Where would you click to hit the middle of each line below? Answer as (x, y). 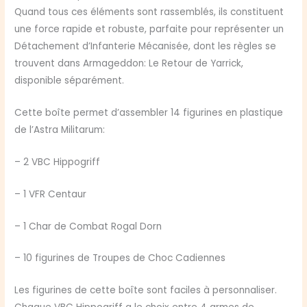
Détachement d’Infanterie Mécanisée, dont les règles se (146, 47)
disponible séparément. (70, 81)
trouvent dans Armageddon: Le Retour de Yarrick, (129, 64)
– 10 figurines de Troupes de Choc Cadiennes (120, 258)
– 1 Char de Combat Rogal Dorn (88, 226)
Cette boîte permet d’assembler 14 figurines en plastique (149, 112)
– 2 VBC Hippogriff (58, 162)
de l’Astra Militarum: (60, 130)
